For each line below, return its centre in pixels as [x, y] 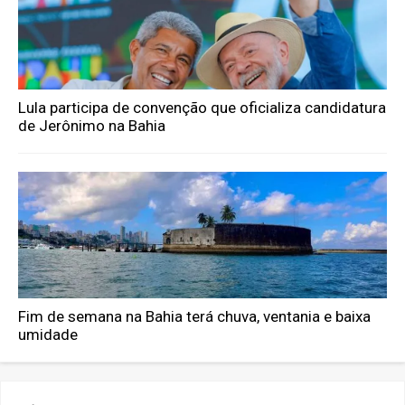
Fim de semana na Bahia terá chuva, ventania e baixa [195, 317]
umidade [48, 335]
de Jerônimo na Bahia [92, 126]
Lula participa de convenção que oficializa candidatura [202, 108]
